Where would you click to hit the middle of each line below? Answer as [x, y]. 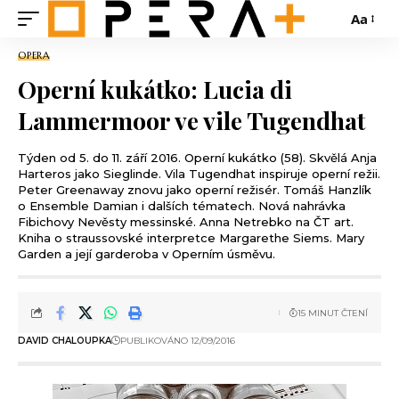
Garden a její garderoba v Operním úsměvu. [147, 254]
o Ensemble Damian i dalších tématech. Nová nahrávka [182, 206]
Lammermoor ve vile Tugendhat [191, 120]
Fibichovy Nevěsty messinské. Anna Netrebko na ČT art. [186, 222]
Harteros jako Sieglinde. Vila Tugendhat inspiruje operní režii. [199, 174]
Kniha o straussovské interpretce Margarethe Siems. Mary [191, 238]
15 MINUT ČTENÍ [333, 313]
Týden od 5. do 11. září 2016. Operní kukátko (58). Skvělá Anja [197, 158]
